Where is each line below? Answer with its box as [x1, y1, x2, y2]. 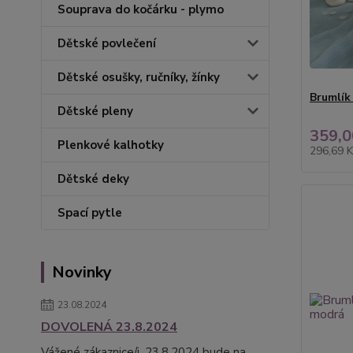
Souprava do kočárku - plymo [58, 2, 224, 17]
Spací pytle [58, 205, 122, 221]
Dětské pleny [58, 103, 133, 119]
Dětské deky [58, 171, 129, 187]
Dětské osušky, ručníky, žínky [58, 69, 220, 85]
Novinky [52, 262, 112, 283]
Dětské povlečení [58, 35, 156, 51]
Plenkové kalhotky [58, 137, 164, 153]
